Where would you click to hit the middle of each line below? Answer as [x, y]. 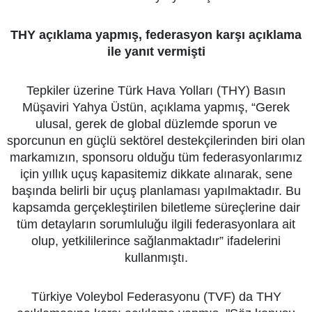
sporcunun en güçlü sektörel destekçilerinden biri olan [156, 141]
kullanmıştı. [156, 258]
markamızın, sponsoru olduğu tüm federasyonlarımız [156, 157]
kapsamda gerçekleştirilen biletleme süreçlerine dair [156, 208]
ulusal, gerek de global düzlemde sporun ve [156, 124]
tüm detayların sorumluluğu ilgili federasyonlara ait [156, 224]
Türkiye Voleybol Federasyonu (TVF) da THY [156, 297]
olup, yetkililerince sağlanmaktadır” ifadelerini [156, 241]
